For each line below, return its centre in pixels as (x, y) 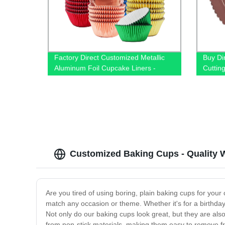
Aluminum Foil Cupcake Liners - (105, 68)
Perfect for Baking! (84, 79)
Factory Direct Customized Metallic (110, 58)
